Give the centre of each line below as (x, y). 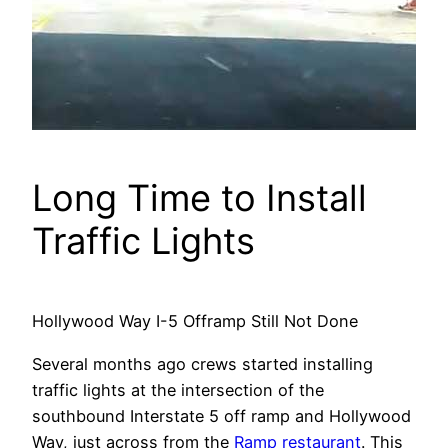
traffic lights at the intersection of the (178, 389)
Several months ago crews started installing (202, 363)
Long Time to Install (199, 198)
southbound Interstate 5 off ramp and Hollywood (221, 415)
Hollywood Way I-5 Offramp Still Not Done (195, 321)
